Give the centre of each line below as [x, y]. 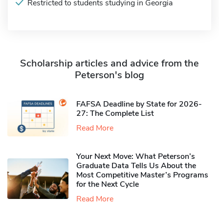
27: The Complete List [115, 113]
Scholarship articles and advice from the [109, 63]
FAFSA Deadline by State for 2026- [139, 104]
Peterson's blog [109, 75]
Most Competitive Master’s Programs [142, 175]
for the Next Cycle [108, 185]
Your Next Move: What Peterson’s [136, 157]
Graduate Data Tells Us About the [136, 166]
